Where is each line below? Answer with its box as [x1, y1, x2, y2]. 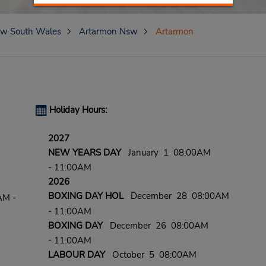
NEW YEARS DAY [47, 147, 121, 159]
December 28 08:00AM [123, 190, 229, 202]
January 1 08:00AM [121, 147, 211, 159]
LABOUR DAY [47, 249, 105, 261]
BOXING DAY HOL [47, 190, 123, 202]
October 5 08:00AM [104, 249, 197, 261]
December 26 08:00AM [102, 219, 208, 232]
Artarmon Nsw [78, 26, 138, 37]
